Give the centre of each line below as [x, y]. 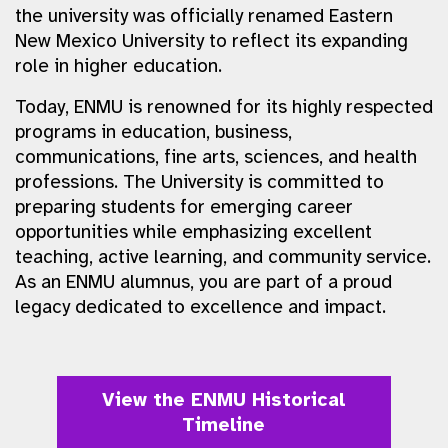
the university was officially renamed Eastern [204, 16]
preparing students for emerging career [184, 207]
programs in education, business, [153, 132]
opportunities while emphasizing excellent [193, 232]
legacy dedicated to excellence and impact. [200, 307]
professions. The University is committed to [199, 182]
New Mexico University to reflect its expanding [211, 41]
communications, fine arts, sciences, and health [216, 157]
